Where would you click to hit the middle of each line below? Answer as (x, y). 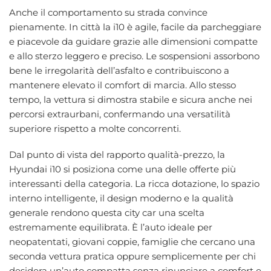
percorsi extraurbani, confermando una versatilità (120, 114)
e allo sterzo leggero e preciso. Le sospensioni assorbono (134, 56)
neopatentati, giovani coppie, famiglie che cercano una (132, 242)
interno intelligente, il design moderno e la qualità (121, 198)
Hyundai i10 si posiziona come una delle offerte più (122, 169)
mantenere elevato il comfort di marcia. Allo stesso (122, 85)
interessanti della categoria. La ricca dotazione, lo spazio (134, 184)
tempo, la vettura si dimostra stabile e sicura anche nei (131, 99)
